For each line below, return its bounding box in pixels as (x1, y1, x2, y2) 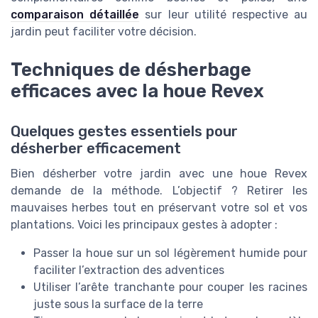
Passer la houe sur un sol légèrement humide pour (33, 246, 307, 260)
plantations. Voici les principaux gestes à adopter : (11, 217, 278, 231)
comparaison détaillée (11, 8, 140, 22)
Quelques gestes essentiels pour (11, 122, 238, 140)
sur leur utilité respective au (139, 8, 308, 22)
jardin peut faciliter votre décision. (11, 25, 197, 39)
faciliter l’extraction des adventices (33, 263, 224, 277)
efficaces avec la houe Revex (11, 80, 264, 102)
